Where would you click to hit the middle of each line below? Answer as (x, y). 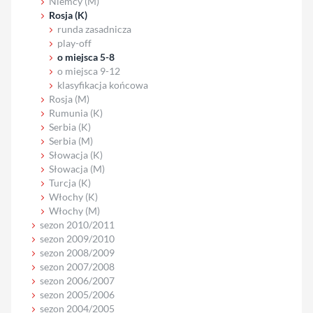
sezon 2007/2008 (77, 266)
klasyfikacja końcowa (103, 85)
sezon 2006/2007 (77, 280)
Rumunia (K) (75, 112)
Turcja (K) (70, 182)
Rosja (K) (68, 15)
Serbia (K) (70, 126)
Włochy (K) (73, 196)
